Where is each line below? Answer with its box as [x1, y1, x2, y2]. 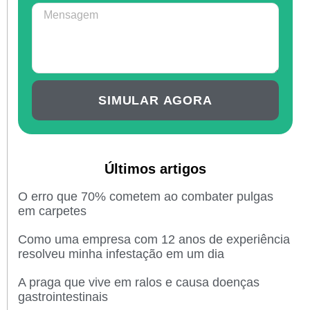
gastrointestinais [18, 289, 108, 304]
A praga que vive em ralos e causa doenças [18, 275, 259, 289]
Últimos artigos [104, 161, 206, 176]
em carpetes [18, 203, 86, 218]
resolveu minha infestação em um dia [18, 246, 224, 261]
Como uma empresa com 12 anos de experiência [18, 232, 290, 246]
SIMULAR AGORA [98, 93, 212, 107]
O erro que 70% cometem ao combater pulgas [18, 189, 273, 203]
